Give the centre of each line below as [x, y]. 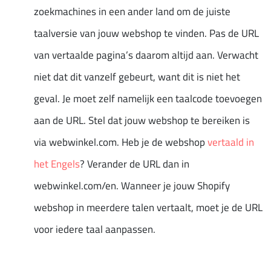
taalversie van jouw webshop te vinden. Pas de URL [146, 33]
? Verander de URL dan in [135, 164]
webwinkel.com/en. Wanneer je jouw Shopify [132, 185]
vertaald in [231, 142]
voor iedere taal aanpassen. [95, 229]
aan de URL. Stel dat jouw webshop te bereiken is [142, 120]
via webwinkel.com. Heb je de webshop [121, 142]
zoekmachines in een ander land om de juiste [132, 11]
